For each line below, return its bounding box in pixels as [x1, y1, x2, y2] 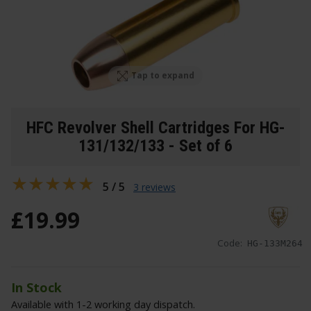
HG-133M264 [247, 238, 303, 249]
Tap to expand [131, 69, 195, 82]
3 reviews [133, 180, 176, 194]
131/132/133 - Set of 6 [78, 135, 233, 155]
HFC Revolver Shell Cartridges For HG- [26, 117, 285, 137]
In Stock [11, 279, 62, 296]
